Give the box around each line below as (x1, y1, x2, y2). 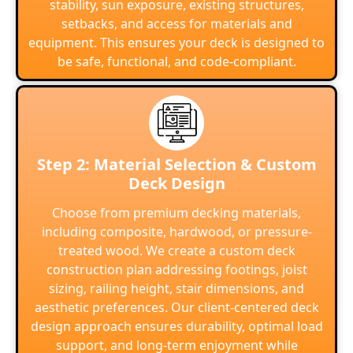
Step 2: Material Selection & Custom (36, 154, 317, 176)
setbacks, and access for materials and (61, 14, 292, 32)
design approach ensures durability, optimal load (30, 318, 323, 336)
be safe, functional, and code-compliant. (57, 52, 296, 70)
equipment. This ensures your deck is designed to (28, 33, 325, 51)
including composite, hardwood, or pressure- (41, 223, 312, 241)
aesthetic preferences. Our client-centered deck (34, 299, 319, 317)
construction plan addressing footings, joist (46, 261, 307, 279)
